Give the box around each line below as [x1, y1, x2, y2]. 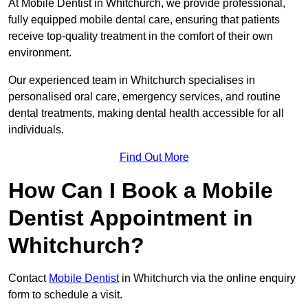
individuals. [8, 124, 64, 136]
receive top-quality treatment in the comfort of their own [8, 30, 273, 43]
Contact [8, 272, 49, 285]
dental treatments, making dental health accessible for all [8, 107, 284, 120]
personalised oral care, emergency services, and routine [8, 91, 280, 103]
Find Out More [119, 151, 189, 164]
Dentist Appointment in [8, 206, 253, 231]
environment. [8, 47, 74, 59]
